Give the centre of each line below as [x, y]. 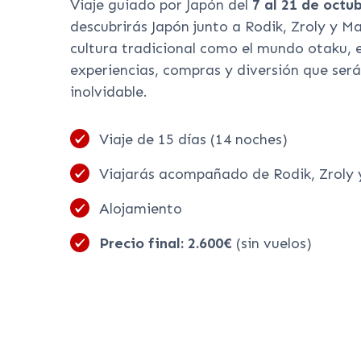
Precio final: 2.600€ [168, 243]
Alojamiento [141, 208]
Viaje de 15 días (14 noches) [193, 139]
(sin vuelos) [274, 243]
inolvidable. [109, 91]
